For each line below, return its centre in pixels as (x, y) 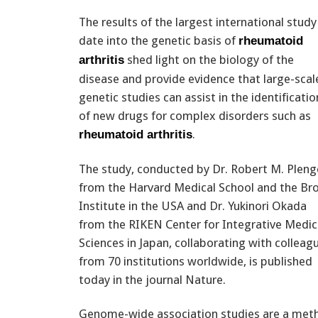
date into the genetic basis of (159, 40)
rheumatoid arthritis (136, 134)
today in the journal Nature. (152, 279)
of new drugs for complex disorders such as (195, 115)
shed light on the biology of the (209, 59)
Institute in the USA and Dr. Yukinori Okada (193, 205)
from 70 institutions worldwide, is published (196, 261)
